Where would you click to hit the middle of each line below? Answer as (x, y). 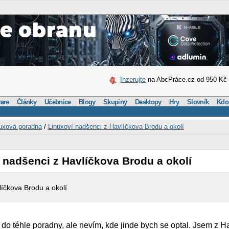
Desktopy (148, 102)
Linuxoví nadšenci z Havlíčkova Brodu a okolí (116, 127)
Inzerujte (133, 79)
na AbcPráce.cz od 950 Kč (187, 79)
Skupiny (115, 102)
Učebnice (58, 102)
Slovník (198, 102)
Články (27, 102)
